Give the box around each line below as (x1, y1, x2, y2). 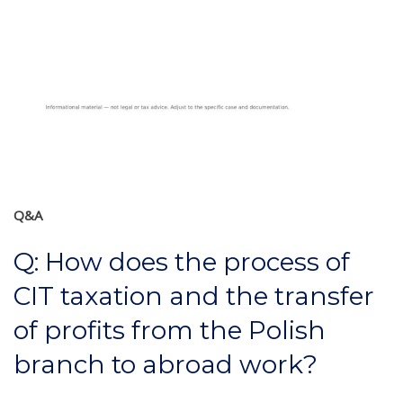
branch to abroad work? (13, 349, 318, 381)
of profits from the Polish (13, 315, 326, 346)
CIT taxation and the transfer (13, 281, 374, 312)
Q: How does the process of (13, 246, 350, 278)
